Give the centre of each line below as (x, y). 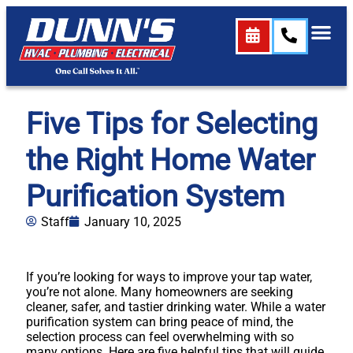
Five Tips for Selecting (172, 123)
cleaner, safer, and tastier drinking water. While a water (176, 307)
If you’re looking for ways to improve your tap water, (169, 277)
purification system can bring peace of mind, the (160, 321)
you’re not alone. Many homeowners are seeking (160, 292)
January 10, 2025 (133, 221)
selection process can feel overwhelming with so (160, 336)
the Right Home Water (171, 159)
